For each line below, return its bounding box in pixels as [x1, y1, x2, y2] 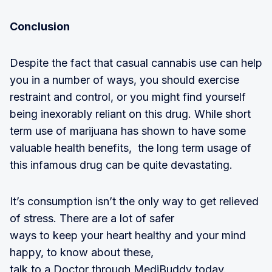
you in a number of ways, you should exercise [10, 73, 239, 86]
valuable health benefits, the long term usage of [10, 141, 251, 154]
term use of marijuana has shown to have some [10, 124, 246, 137]
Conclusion [10, 19, 70, 33]
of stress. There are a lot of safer [10, 211, 174, 225]
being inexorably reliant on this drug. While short [10, 107, 251, 120]
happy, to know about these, [10, 245, 154, 259]
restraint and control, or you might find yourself [10, 90, 246, 103]
